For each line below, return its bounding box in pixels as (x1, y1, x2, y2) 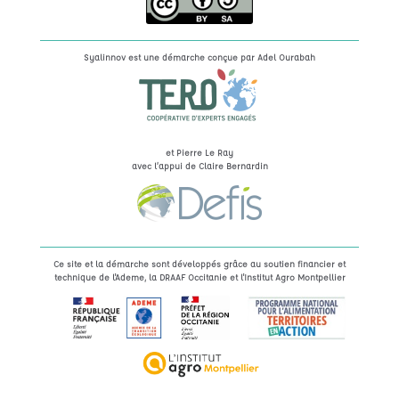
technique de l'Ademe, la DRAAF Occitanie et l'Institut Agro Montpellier (53, 271, 346, 282)
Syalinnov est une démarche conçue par (84, 51, 257, 62)
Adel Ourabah (257, 51, 315, 62)
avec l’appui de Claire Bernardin (131, 159, 268, 171)
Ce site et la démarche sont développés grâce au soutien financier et (53, 257, 346, 269)
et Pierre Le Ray (166, 146, 233, 158)
